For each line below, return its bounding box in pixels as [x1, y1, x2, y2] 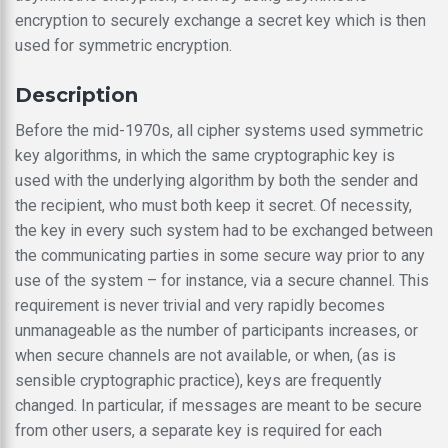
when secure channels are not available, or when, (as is [15, 345, 396, 365]
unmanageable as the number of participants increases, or [15, 320, 418, 340]
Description [15, 82, 138, 107]
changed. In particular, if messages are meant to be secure [15, 395, 422, 415]
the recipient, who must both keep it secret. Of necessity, [15, 195, 412, 215]
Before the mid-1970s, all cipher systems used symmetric [15, 120, 423, 140]
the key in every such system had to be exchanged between [15, 220, 433, 240]
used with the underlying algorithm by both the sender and [15, 170, 418, 190]
